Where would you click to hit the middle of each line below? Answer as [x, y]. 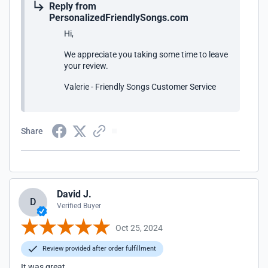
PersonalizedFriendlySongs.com [119, 18]
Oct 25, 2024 [139, 228]
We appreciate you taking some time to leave [146, 54]
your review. [86, 66]
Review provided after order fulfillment [98, 249]
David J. [74, 194]
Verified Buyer [79, 206]
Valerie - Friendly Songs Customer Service [140, 87]
